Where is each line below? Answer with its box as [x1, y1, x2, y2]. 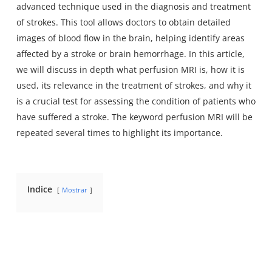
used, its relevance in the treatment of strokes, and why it [16, 79, 251, 91]
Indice [27, 183, 52, 195]
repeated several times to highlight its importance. [16, 126, 223, 138]
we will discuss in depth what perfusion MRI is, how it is [16, 63, 245, 75]
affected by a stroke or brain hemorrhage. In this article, [16, 47, 245, 59]
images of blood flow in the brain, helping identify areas [16, 32, 245, 44]
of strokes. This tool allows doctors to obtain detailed [16, 16, 231, 28]
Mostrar [61, 185, 87, 194]
